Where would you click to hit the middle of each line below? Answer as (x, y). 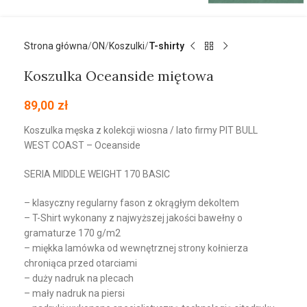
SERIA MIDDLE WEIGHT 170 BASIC (97, 174)
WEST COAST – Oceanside (82, 146)
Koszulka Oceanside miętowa (119, 76)
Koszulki (127, 46)
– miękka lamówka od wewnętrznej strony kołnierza (136, 248)
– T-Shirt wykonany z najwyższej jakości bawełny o (133, 218)
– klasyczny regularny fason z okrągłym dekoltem (132, 203)
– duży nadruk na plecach (79, 279)
